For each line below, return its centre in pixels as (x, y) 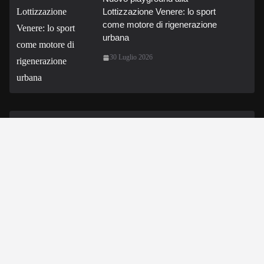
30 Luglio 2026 (131, 57)
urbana (116, 37)
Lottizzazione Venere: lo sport (159, 11)
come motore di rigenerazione (160, 24)
